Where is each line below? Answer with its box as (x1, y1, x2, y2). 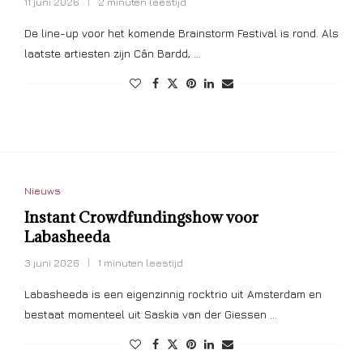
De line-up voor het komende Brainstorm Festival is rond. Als (23, 26, 339, 41)
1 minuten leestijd (97, 255, 183, 269)
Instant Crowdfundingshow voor (23, 207, 258, 227)
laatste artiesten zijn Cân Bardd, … (23, 46, 201, 61)
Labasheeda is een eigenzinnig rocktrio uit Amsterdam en (23, 286, 322, 301)
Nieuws (23, 183, 61, 197)
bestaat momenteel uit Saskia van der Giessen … (23, 306, 277, 321)
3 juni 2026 (23, 255, 79, 269)
